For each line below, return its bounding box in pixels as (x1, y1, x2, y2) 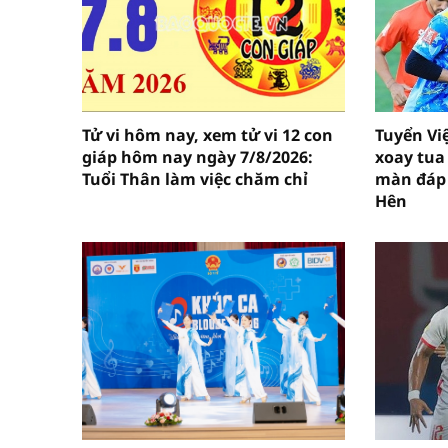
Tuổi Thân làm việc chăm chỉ (82, 168, 308, 191)
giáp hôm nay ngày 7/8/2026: (82, 146, 313, 169)
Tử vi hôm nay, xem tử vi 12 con (82, 124, 333, 147)
